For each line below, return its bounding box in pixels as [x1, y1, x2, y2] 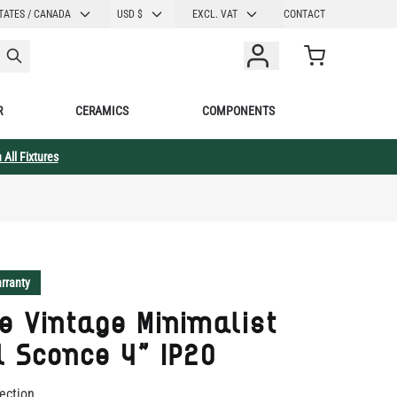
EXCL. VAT [192, 8, 237, 20]
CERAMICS [75, 103, 129, 118]
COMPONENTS [201, 103, 275, 118]
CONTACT [284, 8, 325, 20]
